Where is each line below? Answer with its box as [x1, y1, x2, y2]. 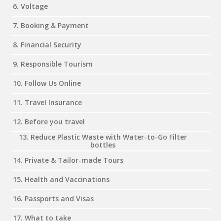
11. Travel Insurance [13, 98, 82, 108]
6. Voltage [13, 1, 48, 11]
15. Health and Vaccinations [13, 175, 110, 184]
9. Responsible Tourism [13, 59, 93, 69]
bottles [90, 140, 115, 150]
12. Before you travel [13, 117, 85, 127]
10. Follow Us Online [13, 78, 81, 88]
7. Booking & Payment [13, 21, 89, 31]
